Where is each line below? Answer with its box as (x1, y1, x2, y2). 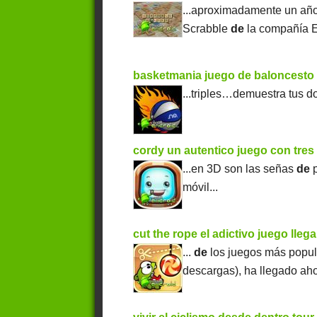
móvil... (183, 181, 219, 194)
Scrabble (183, 23, 231, 35)
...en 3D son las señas (183, 163, 297, 175)
